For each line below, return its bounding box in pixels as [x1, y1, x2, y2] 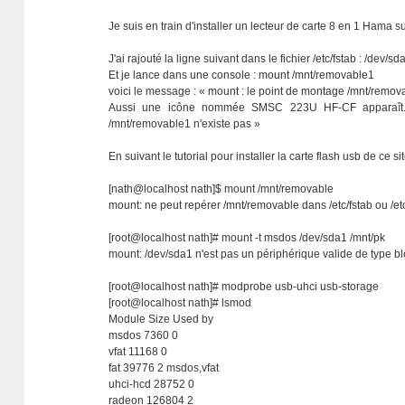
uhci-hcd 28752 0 [108, 378, 195, 391]
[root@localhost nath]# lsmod [108, 297, 252, 309]
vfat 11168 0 [108, 345, 168, 358]
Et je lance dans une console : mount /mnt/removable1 [108, 69, 375, 81]
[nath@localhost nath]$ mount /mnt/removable [108, 183, 334, 195]
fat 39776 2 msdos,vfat [108, 362, 220, 374]
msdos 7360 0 [108, 329, 179, 342]
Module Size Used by [108, 313, 214, 325]
